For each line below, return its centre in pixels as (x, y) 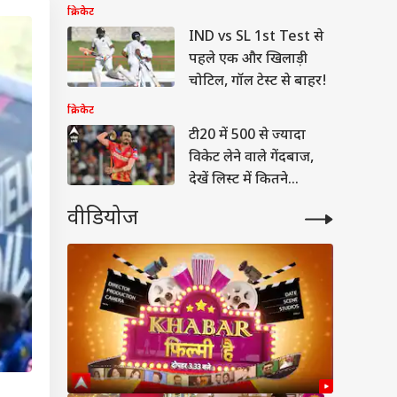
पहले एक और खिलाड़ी (248, 60)
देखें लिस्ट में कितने (238, 180)
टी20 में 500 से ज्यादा (247, 136)
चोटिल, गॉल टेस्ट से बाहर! (258, 82)
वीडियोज (103, 219)
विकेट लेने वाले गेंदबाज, (251, 158)
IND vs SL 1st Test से (256, 38)
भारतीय (210, 202)
